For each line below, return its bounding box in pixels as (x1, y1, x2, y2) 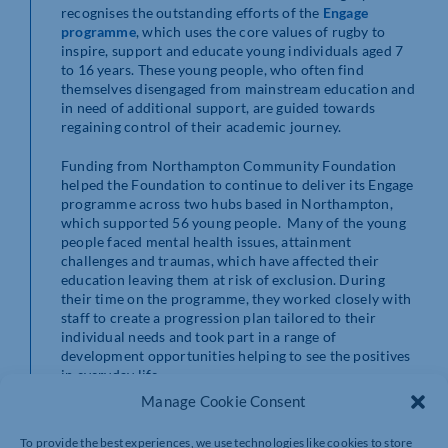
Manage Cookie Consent (141, 392, 307, 410)
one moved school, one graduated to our (61, 424, 321, 442)
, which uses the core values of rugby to (135, 23, 386, 41)
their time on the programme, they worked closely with (61, 290, 412, 308)
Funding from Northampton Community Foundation (61, 157, 397, 175)
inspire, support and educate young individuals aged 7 (61, 42, 404, 60)
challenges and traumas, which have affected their (61, 252, 380, 270)
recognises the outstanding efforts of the (61, 4, 323, 22)
